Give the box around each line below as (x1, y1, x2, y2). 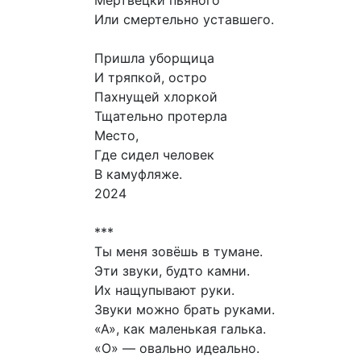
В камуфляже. (94, 166, 182, 183)
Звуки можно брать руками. (94, 301, 275, 318)
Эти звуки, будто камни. (94, 263, 250, 280)
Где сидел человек (94, 147, 214, 164)
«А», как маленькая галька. (94, 321, 266, 338)
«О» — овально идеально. (94, 340, 259, 357)
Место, (94, 127, 139, 144)
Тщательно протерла (94, 108, 227, 125)
